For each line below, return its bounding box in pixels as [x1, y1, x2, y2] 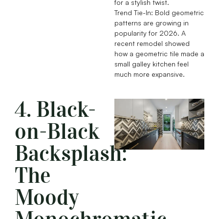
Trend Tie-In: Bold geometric [114, 8, 204, 17]
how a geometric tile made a [114, 49, 204, 58]
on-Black [15, 118, 100, 145]
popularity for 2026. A [114, 29, 186, 38]
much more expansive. [114, 70, 185, 79]
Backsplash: [15, 140, 127, 167]
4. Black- [15, 96, 96, 123]
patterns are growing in [114, 19, 189, 27]
